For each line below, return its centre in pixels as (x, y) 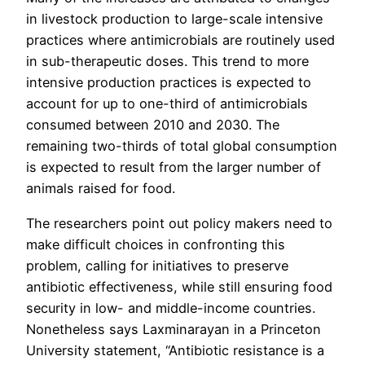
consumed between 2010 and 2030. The (153, 125)
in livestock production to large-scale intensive (174, 19)
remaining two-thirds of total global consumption (182, 146)
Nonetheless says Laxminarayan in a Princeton (174, 329)
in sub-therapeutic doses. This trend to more (167, 62)
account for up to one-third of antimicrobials (167, 104)
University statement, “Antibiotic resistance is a (175, 350)
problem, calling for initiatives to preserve (157, 265)
